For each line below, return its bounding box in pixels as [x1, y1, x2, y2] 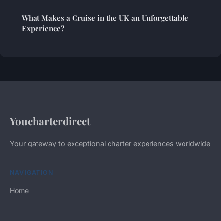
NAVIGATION [10, 168, 54, 176]
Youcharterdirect [10, 113, 90, 128]
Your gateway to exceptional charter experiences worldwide [10, 139, 210, 147]
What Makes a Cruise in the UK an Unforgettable [22, 12, 188, 23]
